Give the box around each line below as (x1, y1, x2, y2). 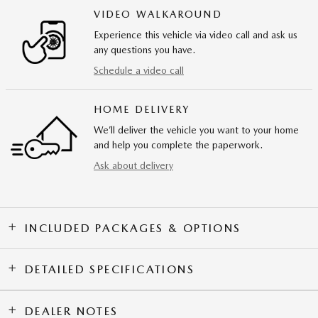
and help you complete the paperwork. (94, 139, 263, 151)
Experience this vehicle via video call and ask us (94, 29, 297, 41)
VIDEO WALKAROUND (94, 9, 222, 21)
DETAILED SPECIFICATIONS (24, 263, 195, 277)
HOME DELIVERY (94, 104, 190, 116)
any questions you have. (94, 44, 195, 56)
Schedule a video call (94, 65, 184, 77)
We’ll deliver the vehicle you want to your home (94, 124, 299, 136)
